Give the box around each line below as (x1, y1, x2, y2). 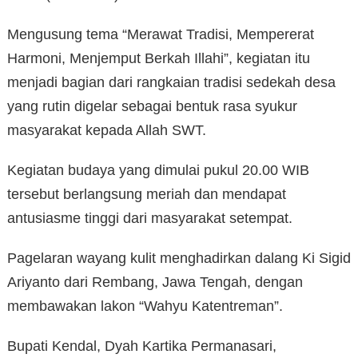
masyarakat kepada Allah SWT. (7, 122, 206, 139)
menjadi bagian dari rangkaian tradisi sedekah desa (7, 74, 336, 91)
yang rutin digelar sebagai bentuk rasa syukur (7, 98, 297, 115)
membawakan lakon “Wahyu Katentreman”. (7, 298, 283, 315)
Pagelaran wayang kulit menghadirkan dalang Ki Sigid (7, 250, 351, 267)
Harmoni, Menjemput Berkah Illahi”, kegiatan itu (7, 50, 310, 67)
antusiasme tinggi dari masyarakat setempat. (7, 210, 292, 227)
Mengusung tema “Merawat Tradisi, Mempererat (7, 26, 314, 43)
